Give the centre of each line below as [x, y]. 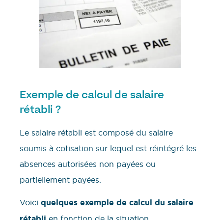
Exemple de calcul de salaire [92, 95]
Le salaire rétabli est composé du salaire [96, 132]
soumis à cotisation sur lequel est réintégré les [108, 148]
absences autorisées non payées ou [88, 164]
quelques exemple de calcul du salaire [117, 203]
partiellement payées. [60, 179]
